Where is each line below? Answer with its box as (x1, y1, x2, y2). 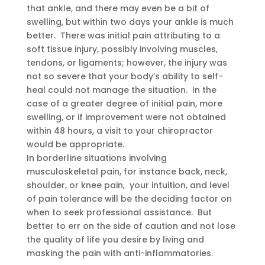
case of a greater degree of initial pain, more (26, 98, 222, 109)
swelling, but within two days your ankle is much (26, 16, 234, 28)
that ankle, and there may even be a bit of (26, 2, 209, 14)
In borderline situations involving (26, 152, 167, 164)
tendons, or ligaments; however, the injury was (26, 57, 227, 69)
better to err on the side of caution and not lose (26, 220, 235, 232)
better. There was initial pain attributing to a (26, 30, 220, 41)
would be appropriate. (26, 138, 129, 150)
